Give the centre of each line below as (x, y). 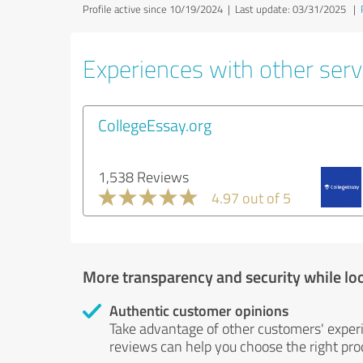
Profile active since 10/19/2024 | (159, 9)
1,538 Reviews (143, 177)
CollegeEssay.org (155, 125)
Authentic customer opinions (199, 310)
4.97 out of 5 (251, 198)
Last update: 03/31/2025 (290, 9)
